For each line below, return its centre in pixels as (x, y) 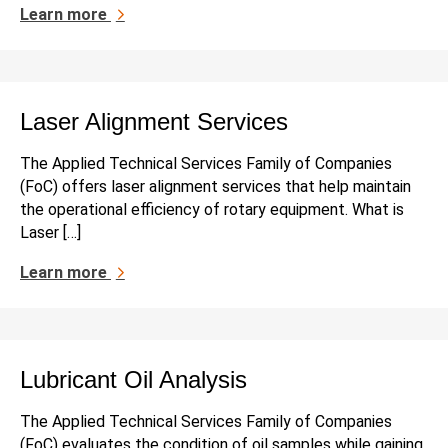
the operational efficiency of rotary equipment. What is (212, 210)
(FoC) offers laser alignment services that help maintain (215, 187)
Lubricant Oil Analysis (133, 380)
